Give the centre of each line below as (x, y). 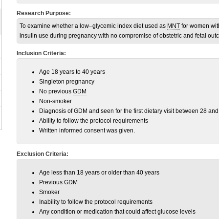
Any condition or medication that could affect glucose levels (117, 212)
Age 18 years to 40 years (73, 72)
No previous (56, 91)
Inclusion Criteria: (41, 53)
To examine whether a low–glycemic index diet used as (93, 26)
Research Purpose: (44, 13)
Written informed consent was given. (87, 131)
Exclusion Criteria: (43, 154)
